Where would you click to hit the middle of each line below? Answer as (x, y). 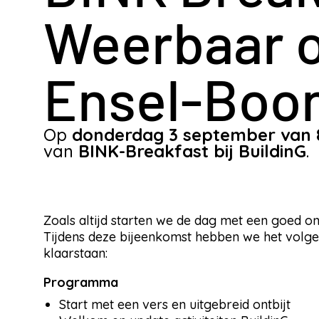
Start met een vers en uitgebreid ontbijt (175, 305)
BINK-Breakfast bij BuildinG (192, 151)
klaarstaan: (75, 253)
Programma (81, 283)
